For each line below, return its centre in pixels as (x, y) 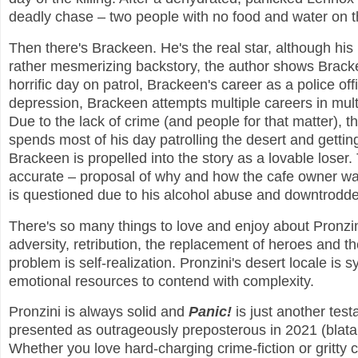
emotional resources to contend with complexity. (161, 281)
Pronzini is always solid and (99, 312)
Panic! (210, 312)
